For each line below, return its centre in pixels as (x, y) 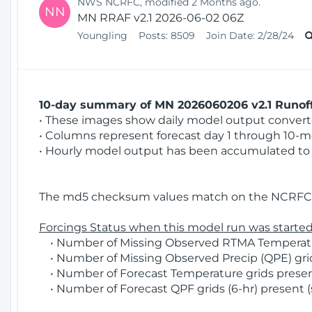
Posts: (153, 35)
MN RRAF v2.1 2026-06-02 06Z (161, 17)
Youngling (104, 35)
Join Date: (231, 35)
